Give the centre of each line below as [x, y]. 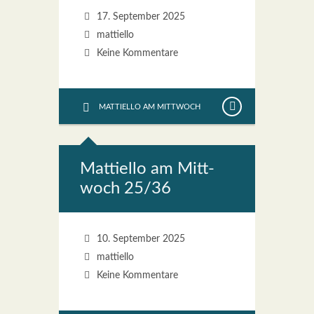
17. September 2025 [139, 17]
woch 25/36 [125, 189]
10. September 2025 [139, 239]
